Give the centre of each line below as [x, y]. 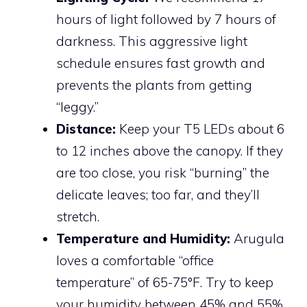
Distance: [86, 129]
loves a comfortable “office [135, 261]
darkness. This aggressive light [152, 41]
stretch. [78, 217]
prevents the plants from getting [154, 85]
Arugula [257, 239]
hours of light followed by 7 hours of [166, 20]
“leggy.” [77, 107]
